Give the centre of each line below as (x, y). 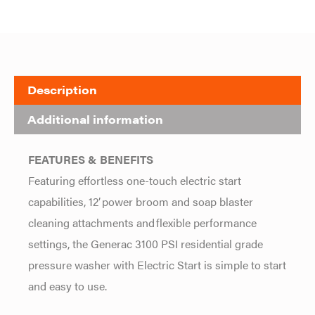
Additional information (96, 119)
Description (63, 90)
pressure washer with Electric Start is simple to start (157, 264)
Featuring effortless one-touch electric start (135, 180)
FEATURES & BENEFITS (91, 159)
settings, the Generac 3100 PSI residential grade (146, 243)
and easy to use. (67, 285)
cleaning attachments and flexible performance (142, 222)
